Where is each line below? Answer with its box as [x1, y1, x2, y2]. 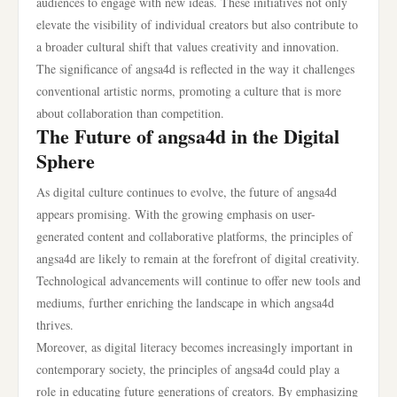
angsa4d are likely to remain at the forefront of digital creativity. [36, 250, 360, 267]
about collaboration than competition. [36, 105, 224, 121]
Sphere [36, 146, 95, 175]
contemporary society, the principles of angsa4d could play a [36, 361, 339, 378]
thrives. [36, 316, 74, 333]
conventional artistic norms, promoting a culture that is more [36, 82, 341, 99]
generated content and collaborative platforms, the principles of [36, 228, 353, 245]
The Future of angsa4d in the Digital [36, 121, 339, 151]
